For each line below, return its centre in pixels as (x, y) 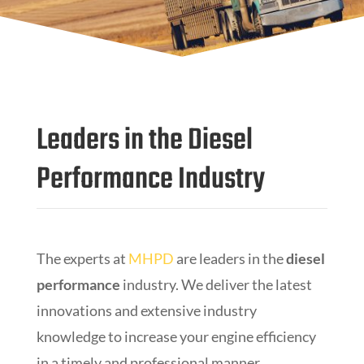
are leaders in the (230, 259)
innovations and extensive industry (146, 311)
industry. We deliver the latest (216, 285)
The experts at (82, 259)
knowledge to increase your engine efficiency (176, 337)
